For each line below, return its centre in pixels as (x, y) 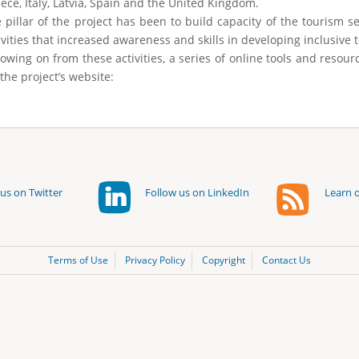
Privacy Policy (155, 260)
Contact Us (286, 260)
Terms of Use (78, 260)
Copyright (224, 260)
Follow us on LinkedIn (198, 192)
